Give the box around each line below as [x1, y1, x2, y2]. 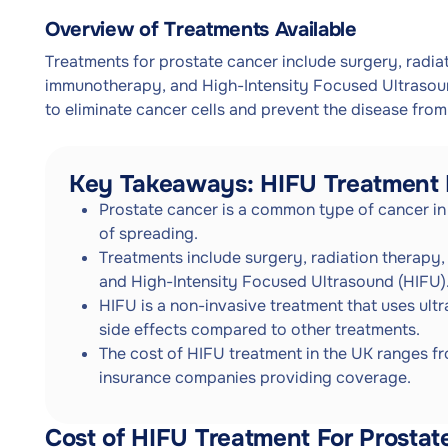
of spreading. [99, 223, 198, 244]
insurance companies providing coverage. [99, 367, 411, 388]
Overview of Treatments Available [45, 17, 357, 42]
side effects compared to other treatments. [99, 319, 420, 340]
